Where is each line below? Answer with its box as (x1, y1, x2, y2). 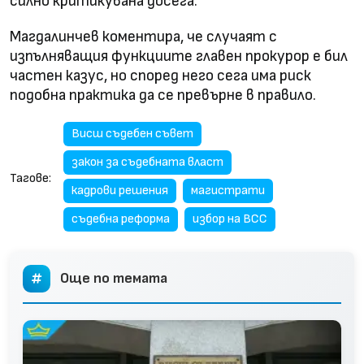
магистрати (191, 182, 265, 198)
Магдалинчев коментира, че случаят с (10, 27, 277, 46)
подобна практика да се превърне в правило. (10, 85, 316, 105)
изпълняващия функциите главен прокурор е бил (10, 46, 348, 66)
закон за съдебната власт (71, 154, 223, 170)
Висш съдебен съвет (71, 125, 193, 141)
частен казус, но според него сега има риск (10, 66, 311, 85)
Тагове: (10, 170, 51, 186)
